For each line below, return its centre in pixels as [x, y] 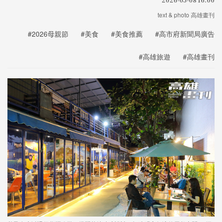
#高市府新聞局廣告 [185, 34]
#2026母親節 [48, 34]
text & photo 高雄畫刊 [186, 15]
